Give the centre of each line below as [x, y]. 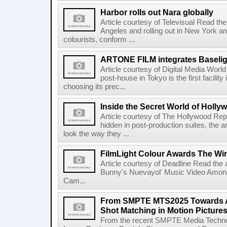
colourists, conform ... [99, 40]
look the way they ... [96, 134]
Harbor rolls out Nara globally [157, 12]
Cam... [74, 181]
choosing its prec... [94, 87]
